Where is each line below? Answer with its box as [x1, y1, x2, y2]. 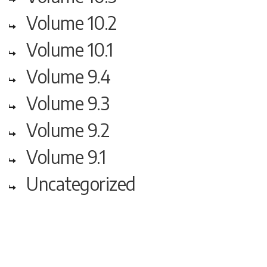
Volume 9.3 [26, 92, 110, 115]
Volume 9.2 [26, 119, 110, 142]
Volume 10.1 [26, 38, 113, 61]
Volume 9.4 [26, 65, 111, 88]
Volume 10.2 [26, 11, 117, 35]
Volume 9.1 [26, 145, 106, 169]
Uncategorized [26, 172, 136, 195]
